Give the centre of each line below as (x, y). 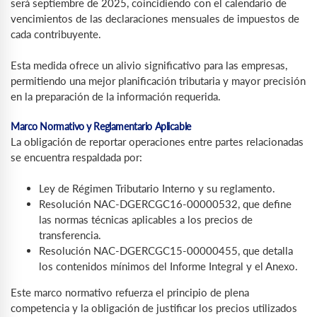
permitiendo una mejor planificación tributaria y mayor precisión (158, 81)
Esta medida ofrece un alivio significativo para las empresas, (149, 65)
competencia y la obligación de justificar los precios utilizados (154, 308)
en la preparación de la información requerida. (116, 97)
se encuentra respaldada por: (76, 157)
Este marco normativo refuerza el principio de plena (130, 293)
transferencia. (70, 235)
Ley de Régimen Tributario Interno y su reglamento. (157, 189)
